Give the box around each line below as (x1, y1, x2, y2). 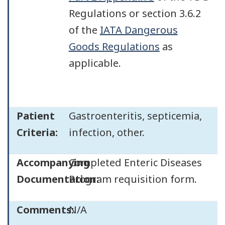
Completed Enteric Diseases (68, 156, 202, 169)
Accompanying (17, 156, 90, 169)
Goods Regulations (68, 39, 160, 53)
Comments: (17, 202, 74, 216)
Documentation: (17, 172, 99, 186)
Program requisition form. (68, 172, 197, 186)
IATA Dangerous (99, 23, 178, 37)
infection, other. (68, 125, 145, 139)
